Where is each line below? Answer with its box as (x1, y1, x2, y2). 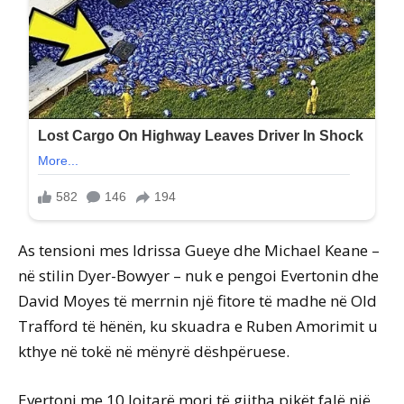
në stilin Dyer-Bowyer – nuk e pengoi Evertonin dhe (18, 265, 379, 287)
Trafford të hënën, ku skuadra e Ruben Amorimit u (18, 316, 378, 337)
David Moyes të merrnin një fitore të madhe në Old (18, 290, 377, 312)
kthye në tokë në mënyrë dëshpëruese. (18, 341, 289, 363)
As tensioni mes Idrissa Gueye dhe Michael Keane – (18, 240, 380, 262)
